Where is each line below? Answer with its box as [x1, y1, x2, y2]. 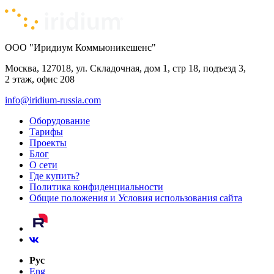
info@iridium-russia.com [5, 95, 101, 106]
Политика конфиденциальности [29, 182, 163, 193]
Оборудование [29, 116, 90, 127]
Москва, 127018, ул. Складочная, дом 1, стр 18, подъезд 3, [5, 63, 246, 74]
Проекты [29, 138, 67, 149]
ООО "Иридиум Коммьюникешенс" [5, 42, 156, 53]
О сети [29, 160, 57, 171]
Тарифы [29, 127, 63, 138]
